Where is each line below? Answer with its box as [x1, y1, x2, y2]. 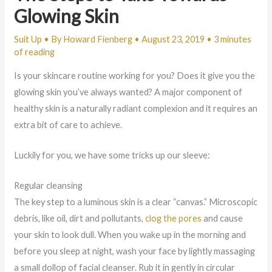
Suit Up [13, 34, 42, 45]
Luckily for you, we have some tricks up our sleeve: [13, 150, 210, 161]
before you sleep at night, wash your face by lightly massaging [13, 246, 255, 257]
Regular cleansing [13, 180, 83, 191]
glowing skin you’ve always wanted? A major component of [13, 86, 242, 97]
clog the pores [144, 213, 202, 224]
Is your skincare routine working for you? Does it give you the [13, 70, 255, 81]
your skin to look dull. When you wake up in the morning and [13, 229, 246, 240]
